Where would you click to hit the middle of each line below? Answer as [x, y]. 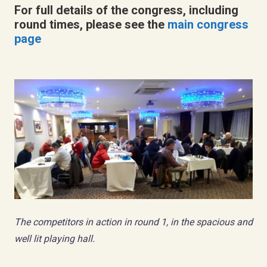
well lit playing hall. [55, 238]
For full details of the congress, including [126, 10]
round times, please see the [91, 24]
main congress [208, 24]
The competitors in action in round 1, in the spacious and [133, 222]
